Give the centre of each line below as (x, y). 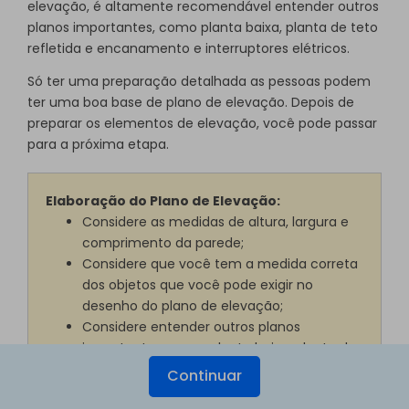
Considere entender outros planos (192, 327)
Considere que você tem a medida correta (220, 264)
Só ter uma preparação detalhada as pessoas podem (199, 81)
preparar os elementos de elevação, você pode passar (202, 123)
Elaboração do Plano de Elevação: (163, 201)
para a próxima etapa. (98, 144)
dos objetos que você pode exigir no (198, 285)
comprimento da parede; (163, 243)
